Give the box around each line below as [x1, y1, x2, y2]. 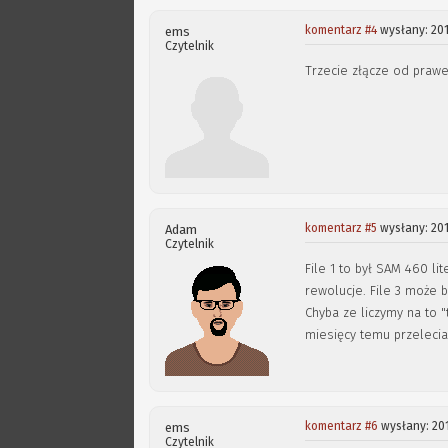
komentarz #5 [305, 221, 378, 235]
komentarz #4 [305, 23, 378, 37]
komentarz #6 [305, 419, 379, 433]
